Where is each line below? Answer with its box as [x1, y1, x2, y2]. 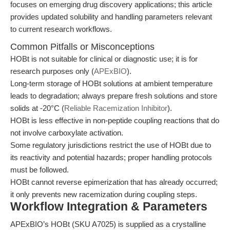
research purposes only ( [10, 67, 94, 75]
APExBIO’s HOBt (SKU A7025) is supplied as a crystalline [10, 220, 206, 228]
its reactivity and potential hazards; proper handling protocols [10, 153, 212, 162]
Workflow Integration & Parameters [10, 200, 207, 213]
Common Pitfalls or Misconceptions [10, 42, 155, 52]
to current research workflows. [10, 25, 112, 33]
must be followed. [10, 165, 69, 174]
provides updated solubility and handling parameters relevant [10, 12, 212, 21]
